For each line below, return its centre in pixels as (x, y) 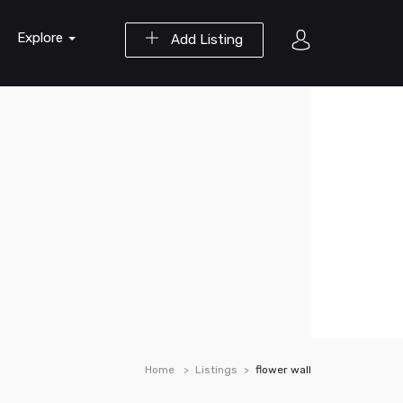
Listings (216, 370)
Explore (42, 38)
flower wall (283, 370)
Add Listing (205, 40)
